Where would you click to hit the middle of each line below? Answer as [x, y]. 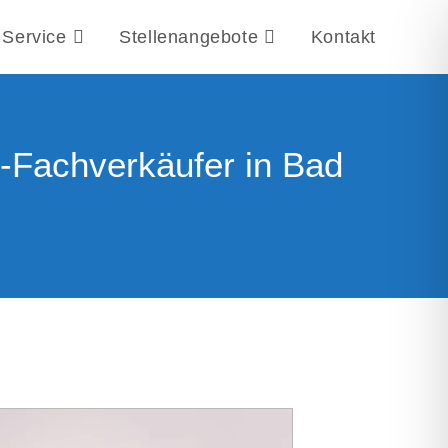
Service [34, 37]
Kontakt [343, 37]
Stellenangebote [189, 37]
